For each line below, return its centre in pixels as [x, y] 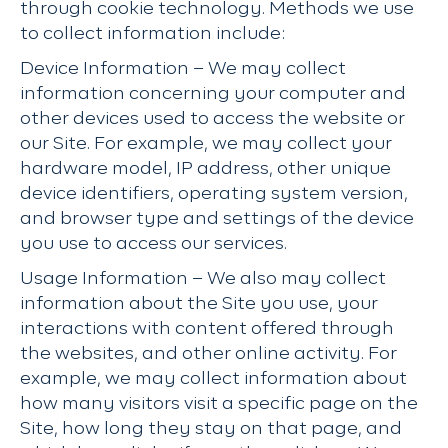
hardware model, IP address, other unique [205, 169]
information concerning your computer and [213, 94]
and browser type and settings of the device [217, 219]
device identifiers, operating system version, [214, 194]
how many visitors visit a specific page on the [219, 404]
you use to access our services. [153, 244]
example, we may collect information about [213, 379]
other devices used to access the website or [212, 119]
